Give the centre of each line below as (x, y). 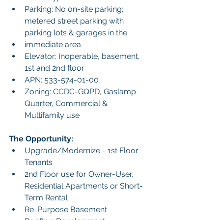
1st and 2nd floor (55, 68)
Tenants (39, 163)
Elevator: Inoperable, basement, (83, 56)
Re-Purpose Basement (66, 210)
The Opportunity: (41, 139)
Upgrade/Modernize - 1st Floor (82, 151)
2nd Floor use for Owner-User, (80, 174)
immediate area (53, 45)
